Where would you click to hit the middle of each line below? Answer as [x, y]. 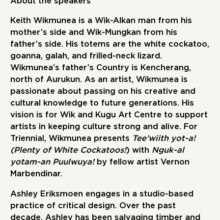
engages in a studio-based [138, 194]
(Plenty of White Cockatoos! [69, 151]
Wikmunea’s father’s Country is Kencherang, [101, 68]
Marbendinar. [37, 174]
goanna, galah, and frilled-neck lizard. [86, 56]
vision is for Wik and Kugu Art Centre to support [109, 115]
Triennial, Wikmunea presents [71, 139]
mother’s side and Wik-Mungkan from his [94, 33]
